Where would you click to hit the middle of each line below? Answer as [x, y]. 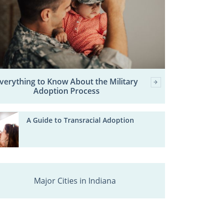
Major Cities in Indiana [75, 180]
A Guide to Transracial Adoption [81, 120]
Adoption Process [67, 91]
